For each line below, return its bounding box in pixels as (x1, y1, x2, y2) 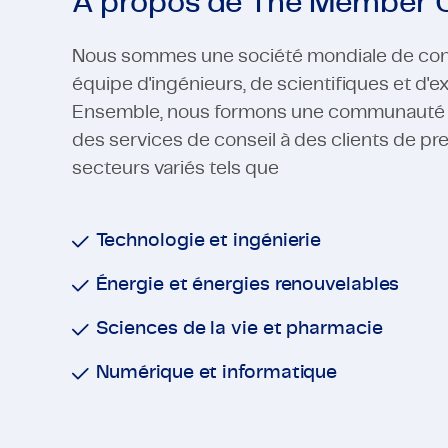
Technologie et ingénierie (95, 231, 322, 250)
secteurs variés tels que (71, 159, 283, 178)
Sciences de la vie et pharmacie (95, 319, 383, 338)
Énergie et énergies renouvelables (95, 275, 400, 294)
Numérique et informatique (95, 363, 338, 382)
